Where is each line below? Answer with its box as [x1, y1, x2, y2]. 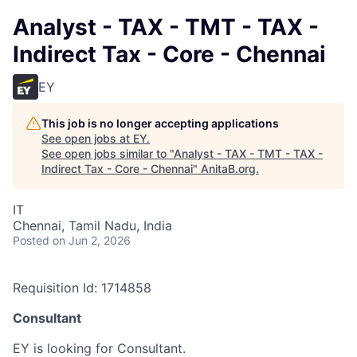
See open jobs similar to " [41, 147, 174, 160]
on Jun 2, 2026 [53, 233, 131, 247]
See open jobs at [41, 131, 133, 145]
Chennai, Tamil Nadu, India [13, 218, 172, 233]
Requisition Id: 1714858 [13, 280, 151, 296]
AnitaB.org [201, 162, 256, 175]
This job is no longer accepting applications [41, 116, 279, 130]
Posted [13, 233, 49, 247]
